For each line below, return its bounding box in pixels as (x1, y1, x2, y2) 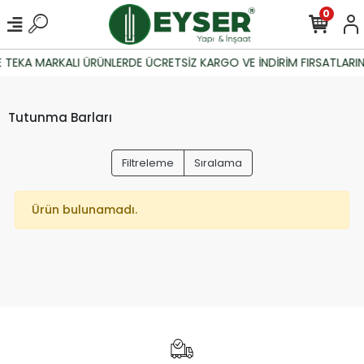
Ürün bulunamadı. (32, 201, 137, 218)
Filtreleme (122, 155, 174, 171)
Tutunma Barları (8, 108, 112, 126)
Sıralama (194, 155, 242, 171)
